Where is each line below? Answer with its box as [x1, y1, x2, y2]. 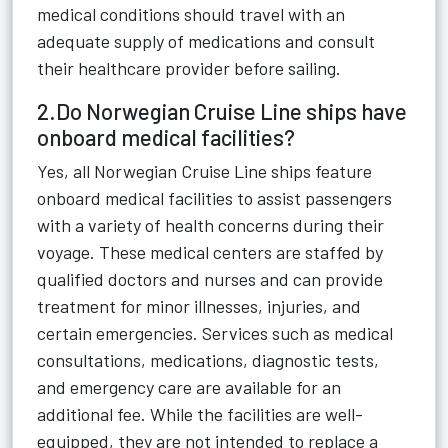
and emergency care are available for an [37, 376, 341, 398]
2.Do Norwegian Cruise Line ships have [37, 98, 407, 124]
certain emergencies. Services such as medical [37, 322, 393, 344]
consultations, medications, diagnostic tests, [37, 349, 379, 371]
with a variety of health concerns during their [37, 214, 384, 236]
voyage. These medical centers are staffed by [37, 241, 383, 263]
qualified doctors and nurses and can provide [37, 268, 383, 290]
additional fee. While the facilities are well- [37, 403, 363, 425]
